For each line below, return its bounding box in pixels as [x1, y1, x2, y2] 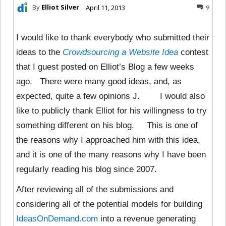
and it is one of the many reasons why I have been [16, 149, 206, 159]
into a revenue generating [98, 213, 196, 223]
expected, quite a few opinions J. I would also [16, 91, 205, 101]
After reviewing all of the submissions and [16, 184, 174, 194]
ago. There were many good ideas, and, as [16, 76, 182, 86]
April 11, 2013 [86, 3, 125, 12]
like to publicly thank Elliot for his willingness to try [16, 105, 207, 116]
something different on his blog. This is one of [16, 120, 198, 130]
